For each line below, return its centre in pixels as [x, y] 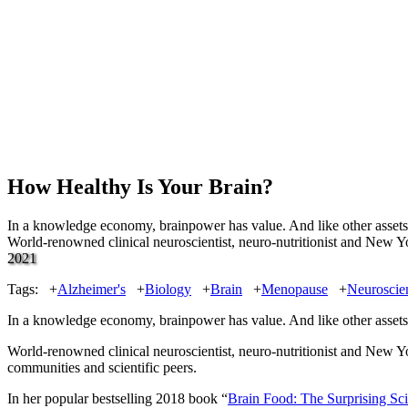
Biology [168, 289]
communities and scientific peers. [102, 367]
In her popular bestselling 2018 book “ [117, 398]
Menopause [295, 289]
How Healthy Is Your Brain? [140, 186]
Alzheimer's [92, 289]
